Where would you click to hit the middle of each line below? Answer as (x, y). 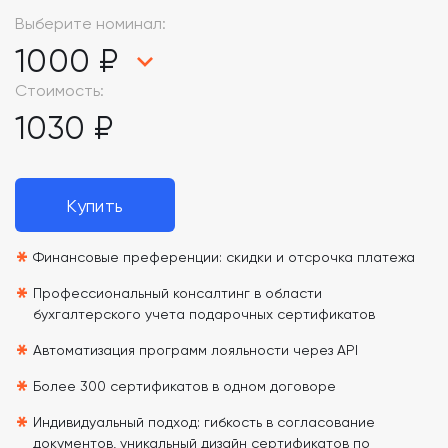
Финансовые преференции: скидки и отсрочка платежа (224, 257)
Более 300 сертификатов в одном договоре (184, 386)
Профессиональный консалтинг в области (177, 293)
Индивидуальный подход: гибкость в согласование (204, 422)
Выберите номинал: (90, 23)
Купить (95, 205)
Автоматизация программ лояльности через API (195, 350)
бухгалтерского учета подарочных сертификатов (204, 314)
